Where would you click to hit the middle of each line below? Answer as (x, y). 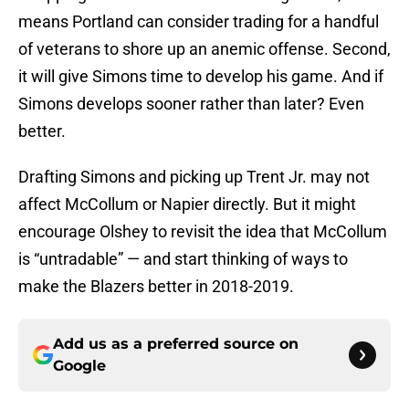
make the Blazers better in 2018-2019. (156, 287)
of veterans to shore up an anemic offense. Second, (204, 49)
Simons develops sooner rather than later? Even (191, 104)
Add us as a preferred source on (176, 344)
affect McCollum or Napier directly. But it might (187, 204)
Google (79, 366)
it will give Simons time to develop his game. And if (201, 77)
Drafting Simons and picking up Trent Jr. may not (194, 177)
